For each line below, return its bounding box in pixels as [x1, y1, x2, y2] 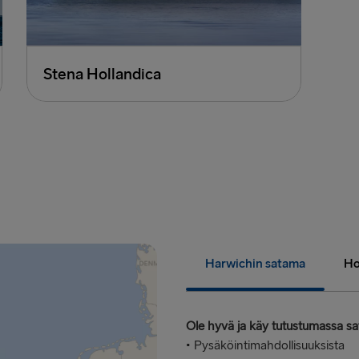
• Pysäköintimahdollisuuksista [186, 338, 345, 354]
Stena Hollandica [42, 65, 161, 85]
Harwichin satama [205, 256, 305, 272]
